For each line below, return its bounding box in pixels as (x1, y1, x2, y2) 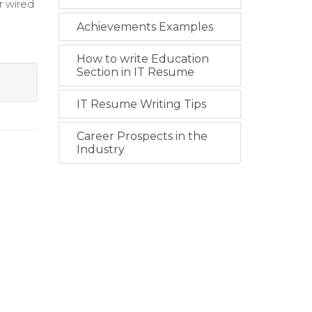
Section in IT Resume (76, 65, 194, 79)
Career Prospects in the (76, 130, 208, 143)
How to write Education (76, 52, 209, 65)
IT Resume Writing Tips (76, 97, 206, 111)
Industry (76, 143, 125, 156)
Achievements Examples (76, 20, 213, 33)
